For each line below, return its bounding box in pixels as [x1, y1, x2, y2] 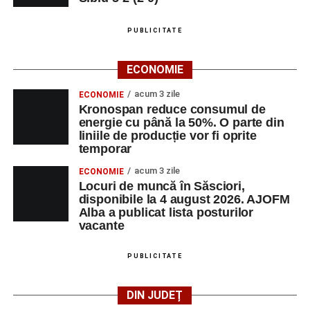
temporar [78, 142, 132, 156]
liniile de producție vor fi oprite [78, 129, 257, 143]
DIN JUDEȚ [127, 289, 183, 302]
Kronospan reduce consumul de [78, 102, 266, 116]
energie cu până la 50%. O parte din [78, 116, 284, 129]
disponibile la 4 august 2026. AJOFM [78, 192, 290, 206]
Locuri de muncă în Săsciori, [78, 179, 245, 193]
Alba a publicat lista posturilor [78, 206, 254, 219]
